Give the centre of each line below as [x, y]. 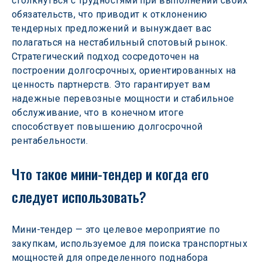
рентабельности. [50, 141]
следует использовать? [79, 196]
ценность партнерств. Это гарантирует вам [112, 85]
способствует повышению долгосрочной [109, 127]
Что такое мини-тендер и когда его [112, 174]
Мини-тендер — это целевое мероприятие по [117, 230]
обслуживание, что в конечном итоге [99, 113]
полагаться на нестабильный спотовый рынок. [121, 42]
